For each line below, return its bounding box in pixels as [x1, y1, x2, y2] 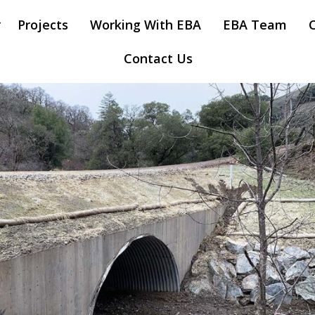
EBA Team [222, 16, 287, 34]
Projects [17, 16, 68, 34]
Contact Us [123, 50, 193, 67]
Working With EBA [89, 16, 201, 34]
